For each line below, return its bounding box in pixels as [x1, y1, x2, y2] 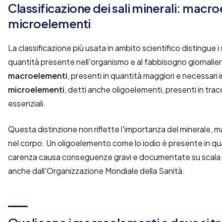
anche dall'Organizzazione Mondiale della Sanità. [8, 166, 185, 176]
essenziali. [8, 98, 46, 109]
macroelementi [8, 70, 67, 81]
